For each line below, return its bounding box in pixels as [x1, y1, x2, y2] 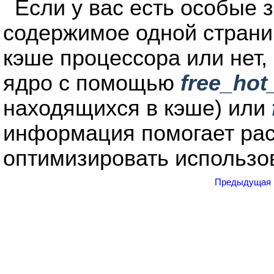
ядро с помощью [3, 71, 180, 95]
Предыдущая [215, 177, 271, 187]
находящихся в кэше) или [3, 96, 272, 120]
